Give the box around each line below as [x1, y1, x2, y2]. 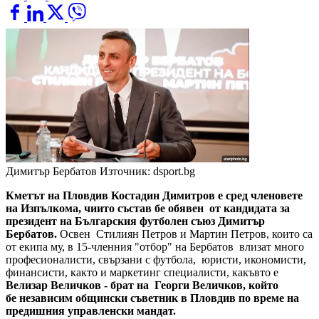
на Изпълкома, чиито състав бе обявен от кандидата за [6, 202, 290, 215]
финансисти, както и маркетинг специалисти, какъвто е [6, 266, 278, 279]
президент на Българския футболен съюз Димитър [6, 215, 265, 228]
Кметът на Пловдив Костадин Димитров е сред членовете [6, 189, 303, 202]
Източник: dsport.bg [100, 165, 195, 178]
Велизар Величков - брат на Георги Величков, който [6, 279, 278, 292]
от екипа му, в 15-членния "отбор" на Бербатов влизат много [6, 241, 304, 253]
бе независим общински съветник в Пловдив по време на [6, 292, 299, 305]
